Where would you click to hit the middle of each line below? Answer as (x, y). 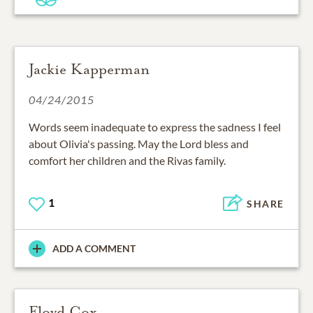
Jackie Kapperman (89, 70)
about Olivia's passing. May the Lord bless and (139, 144)
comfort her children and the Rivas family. (127, 161)
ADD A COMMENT (94, 249)
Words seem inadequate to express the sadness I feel (155, 127)
